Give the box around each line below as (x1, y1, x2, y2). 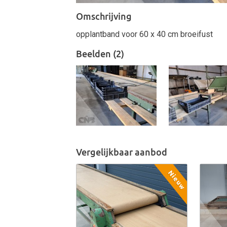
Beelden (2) (76, 49, 124, 59)
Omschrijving (76, 11, 132, 22)
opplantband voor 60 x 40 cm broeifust (76, 29, 213, 40)
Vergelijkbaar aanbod (76, 146, 167, 157)
